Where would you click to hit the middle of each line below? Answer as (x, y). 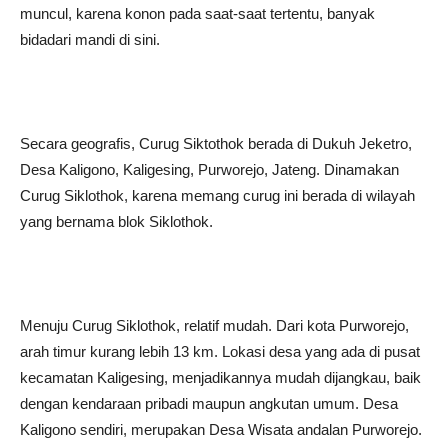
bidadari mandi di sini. (90, 39)
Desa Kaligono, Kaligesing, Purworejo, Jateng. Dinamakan (209, 169)
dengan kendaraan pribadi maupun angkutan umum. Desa (209, 403)
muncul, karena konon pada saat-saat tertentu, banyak (197, 13)
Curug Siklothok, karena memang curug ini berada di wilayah (217, 195)
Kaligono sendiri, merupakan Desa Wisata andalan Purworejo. (221, 429)
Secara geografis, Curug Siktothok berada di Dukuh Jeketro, (216, 143)
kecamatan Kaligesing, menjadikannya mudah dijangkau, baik (220, 377)
